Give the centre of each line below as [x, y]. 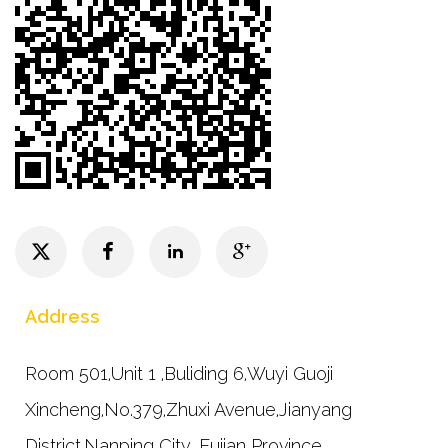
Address [62, 316]
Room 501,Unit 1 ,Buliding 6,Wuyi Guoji [179, 373]
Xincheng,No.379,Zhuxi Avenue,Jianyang [188, 409]
